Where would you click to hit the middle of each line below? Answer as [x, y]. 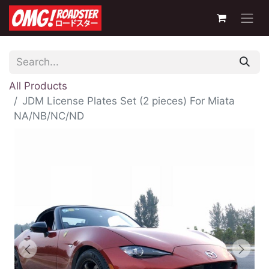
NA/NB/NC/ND [49, 116]
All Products [38, 86]
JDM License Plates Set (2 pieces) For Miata [128, 101]
